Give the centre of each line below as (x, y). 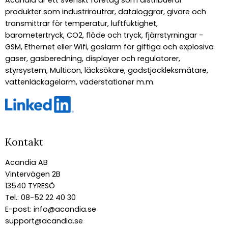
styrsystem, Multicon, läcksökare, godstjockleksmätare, (107, 70)
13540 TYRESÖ (30, 186)
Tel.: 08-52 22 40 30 (40, 197)
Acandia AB (26, 162)
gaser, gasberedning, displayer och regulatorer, (93, 59)
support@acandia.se (44, 221)
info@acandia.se (64, 209)
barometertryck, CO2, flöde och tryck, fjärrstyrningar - (104, 35)
